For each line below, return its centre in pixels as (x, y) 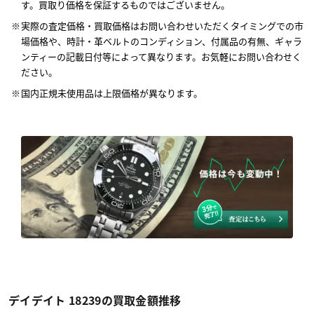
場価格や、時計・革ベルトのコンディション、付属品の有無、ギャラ (162, 41)
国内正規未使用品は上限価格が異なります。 (112, 93)
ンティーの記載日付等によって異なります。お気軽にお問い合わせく (161, 57)
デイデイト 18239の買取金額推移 (95, 300)
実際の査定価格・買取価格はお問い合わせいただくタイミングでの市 (162, 26)
